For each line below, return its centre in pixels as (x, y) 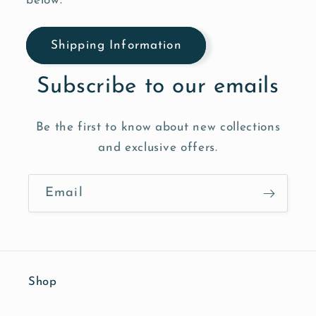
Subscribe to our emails (158, 87)
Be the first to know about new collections (158, 128)
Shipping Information (116, 45)
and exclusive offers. (158, 148)
